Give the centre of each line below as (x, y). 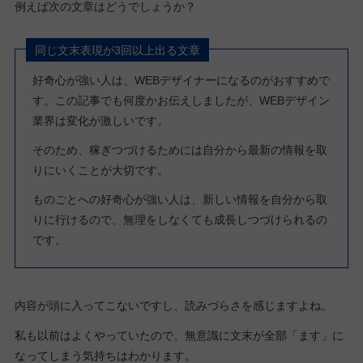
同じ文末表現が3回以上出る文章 (118, 50)
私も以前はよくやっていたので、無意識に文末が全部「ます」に (179, 335)
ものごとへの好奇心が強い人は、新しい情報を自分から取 (180, 200)
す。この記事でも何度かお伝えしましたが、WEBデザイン (181, 100)
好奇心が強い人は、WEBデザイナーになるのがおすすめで (181, 80)
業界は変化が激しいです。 (101, 120)
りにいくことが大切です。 (101, 170)
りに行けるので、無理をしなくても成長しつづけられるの (180, 220)
